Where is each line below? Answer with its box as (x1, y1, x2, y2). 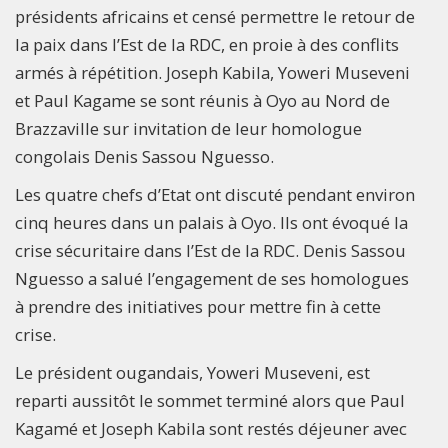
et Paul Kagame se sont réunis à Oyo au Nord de (15, 88, 390, 112)
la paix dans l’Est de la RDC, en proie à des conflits (15, 32, 399, 56)
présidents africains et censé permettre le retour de (15, 4, 415, 28)
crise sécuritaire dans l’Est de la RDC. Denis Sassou (15, 238, 406, 262)
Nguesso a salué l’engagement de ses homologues (15, 266, 409, 290)
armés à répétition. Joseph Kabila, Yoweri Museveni (15, 60, 410, 84)
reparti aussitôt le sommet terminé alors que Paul (15, 388, 405, 412)
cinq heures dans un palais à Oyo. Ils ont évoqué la (15, 210, 408, 234)
